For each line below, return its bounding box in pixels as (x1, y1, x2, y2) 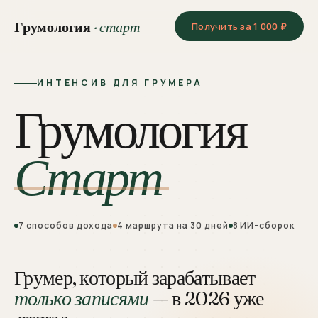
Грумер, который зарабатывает (14, 265, 256, 290)
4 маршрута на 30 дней (117, 219, 229, 232)
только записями (14, 286, 149, 311)
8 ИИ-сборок (232, 219, 295, 232)
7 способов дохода (18, 219, 114, 232)
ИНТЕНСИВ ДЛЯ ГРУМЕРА (37, 77, 203, 89)
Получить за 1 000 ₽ (192, 20, 287, 33)
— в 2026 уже (148, 286, 264, 311)
